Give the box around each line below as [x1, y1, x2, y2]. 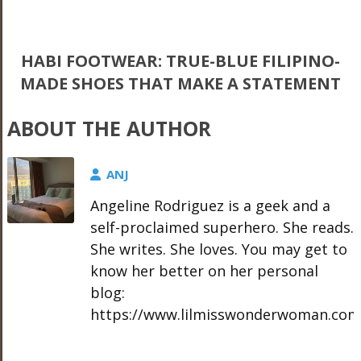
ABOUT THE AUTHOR [6, 114, 211, 142]
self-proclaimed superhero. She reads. [89, 217, 354, 237]
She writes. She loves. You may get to [89, 239, 347, 259]
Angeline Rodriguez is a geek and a [89, 195, 330, 215]
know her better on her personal [89, 260, 318, 280]
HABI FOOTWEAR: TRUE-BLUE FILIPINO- [20, 49, 340, 72]
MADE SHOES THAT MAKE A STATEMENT [19, 72, 341, 94]
